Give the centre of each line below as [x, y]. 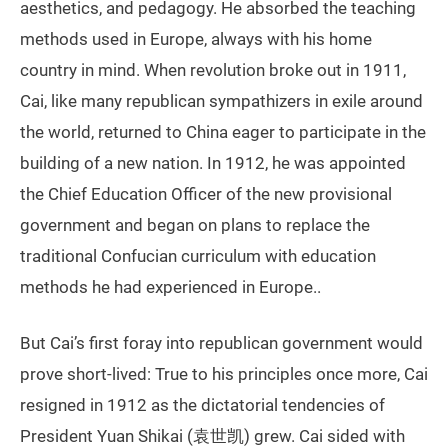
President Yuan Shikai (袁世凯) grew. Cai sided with [212, 435]
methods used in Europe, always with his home [196, 38]
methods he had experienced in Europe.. [170, 286]
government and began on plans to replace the [195, 224]
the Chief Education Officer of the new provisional [206, 193]
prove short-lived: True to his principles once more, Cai [224, 373]
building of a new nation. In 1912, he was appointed [213, 162]
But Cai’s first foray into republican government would [221, 342]
